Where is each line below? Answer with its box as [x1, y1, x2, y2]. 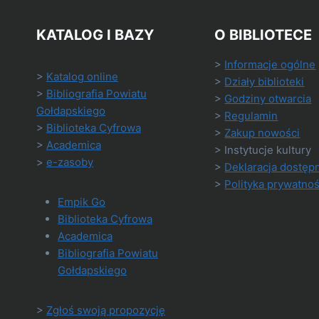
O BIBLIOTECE [214, 26, 313, 43]
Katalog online [46, 69, 118, 83]
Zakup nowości [224, 125, 300, 140]
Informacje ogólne [224, 57, 316, 71]
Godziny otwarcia [224, 91, 312, 105]
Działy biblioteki [224, 74, 305, 88]
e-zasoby [46, 155, 93, 169]
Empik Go [58, 194, 105, 209]
